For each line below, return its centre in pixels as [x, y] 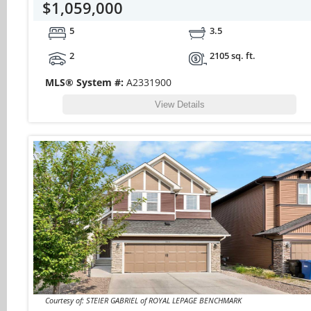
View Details [179, 104]
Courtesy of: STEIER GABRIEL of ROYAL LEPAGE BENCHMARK [143, 300]
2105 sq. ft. [233, 55]
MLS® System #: [85, 82]
